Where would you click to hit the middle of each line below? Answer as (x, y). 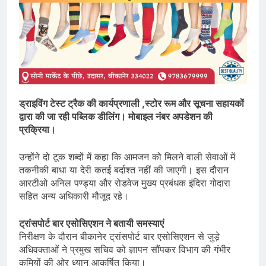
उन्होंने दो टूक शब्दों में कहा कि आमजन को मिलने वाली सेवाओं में (127, 156)
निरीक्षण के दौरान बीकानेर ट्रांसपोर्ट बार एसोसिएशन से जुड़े (119, 236)
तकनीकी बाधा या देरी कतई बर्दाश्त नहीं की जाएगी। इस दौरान (124, 170)
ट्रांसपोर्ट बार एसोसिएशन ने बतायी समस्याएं (91, 223)
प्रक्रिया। (37, 129)
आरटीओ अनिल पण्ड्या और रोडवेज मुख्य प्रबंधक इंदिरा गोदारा (125, 183)
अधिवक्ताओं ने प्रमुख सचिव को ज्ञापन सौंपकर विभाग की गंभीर (125, 249)
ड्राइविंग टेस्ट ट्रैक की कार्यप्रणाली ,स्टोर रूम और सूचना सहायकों (132, 103)
